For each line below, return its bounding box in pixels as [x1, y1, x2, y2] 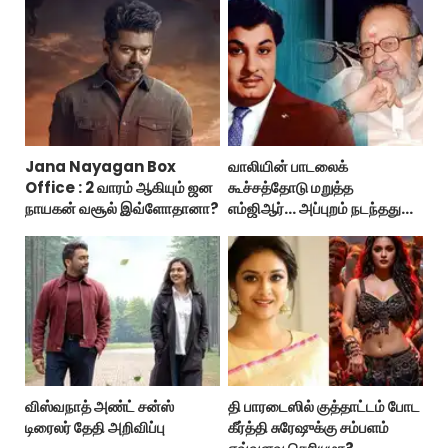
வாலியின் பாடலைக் [227, 156, 348, 178]
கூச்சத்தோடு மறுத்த [227, 177, 353, 199]
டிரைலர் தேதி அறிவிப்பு [25, 417, 165, 439]
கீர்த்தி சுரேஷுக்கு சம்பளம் [227, 417, 389, 439]
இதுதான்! [227, 219, 290, 241]
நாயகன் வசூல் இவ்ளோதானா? [25, 198, 219, 220]
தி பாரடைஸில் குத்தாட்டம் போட [227, 396, 420, 418]
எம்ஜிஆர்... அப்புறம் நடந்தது [227, 198, 401, 220]
